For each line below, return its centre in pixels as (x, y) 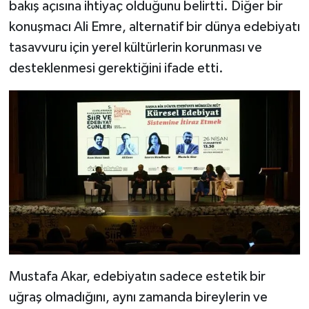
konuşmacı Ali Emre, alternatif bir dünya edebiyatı (154, 27)
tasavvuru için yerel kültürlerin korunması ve (135, 48)
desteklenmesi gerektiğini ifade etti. (116, 69)
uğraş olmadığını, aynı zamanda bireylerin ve (138, 297)
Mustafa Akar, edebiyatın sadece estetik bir (137, 276)
